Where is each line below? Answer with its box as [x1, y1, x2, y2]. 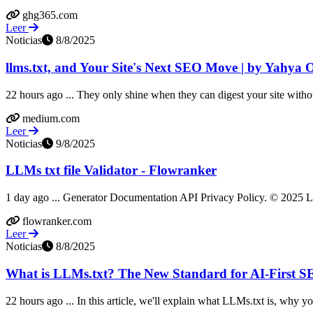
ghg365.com [22, 9, 78, 22]
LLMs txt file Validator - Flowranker [6, 163, 217, 178]
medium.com [22, 112, 80, 124]
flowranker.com [22, 215, 92, 228]
